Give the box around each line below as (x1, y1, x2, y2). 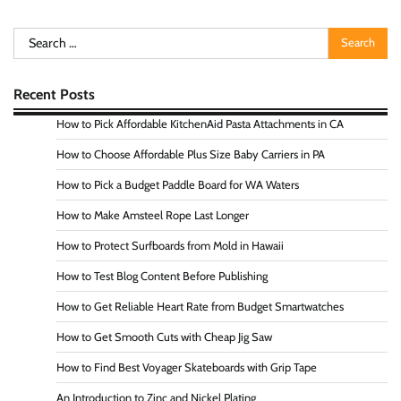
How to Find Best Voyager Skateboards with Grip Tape (56, 360, 317, 374)
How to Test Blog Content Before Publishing (56, 269, 268, 283)
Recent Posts (13, 84, 95, 103)
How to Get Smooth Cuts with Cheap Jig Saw (56, 329, 272, 344)
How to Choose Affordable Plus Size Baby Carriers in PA (56, 147, 325, 161)
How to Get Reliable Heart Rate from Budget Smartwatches (56, 299, 344, 313)
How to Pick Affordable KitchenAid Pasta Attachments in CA (56, 116, 344, 131)
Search (13, 28, 54, 46)
